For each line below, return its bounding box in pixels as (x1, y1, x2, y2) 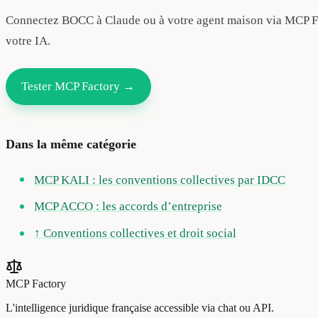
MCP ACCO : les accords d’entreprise (34, 199, 222, 214)
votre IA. (6, 34, 50, 48)
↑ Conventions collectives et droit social (34, 226, 236, 241)
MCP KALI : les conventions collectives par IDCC (34, 172, 285, 187)
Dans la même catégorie (6, 136, 136, 151)
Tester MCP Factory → (21, 79, 136, 94)
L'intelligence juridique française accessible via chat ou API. (6, 302, 274, 314)
